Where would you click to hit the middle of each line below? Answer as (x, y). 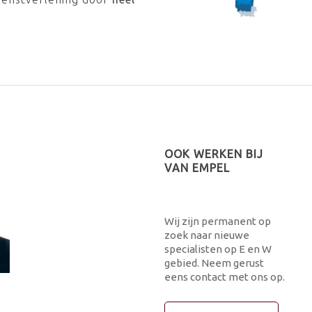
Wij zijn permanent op (217, 221)
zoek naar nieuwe (206, 235)
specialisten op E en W (218, 249)
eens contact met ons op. (224, 277)
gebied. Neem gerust (214, 263)
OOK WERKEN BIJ (213, 154)
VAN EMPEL (197, 168)
